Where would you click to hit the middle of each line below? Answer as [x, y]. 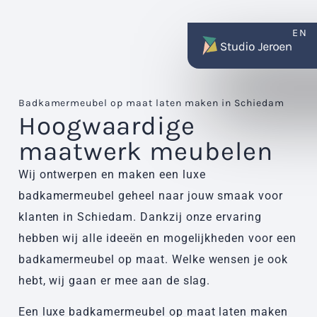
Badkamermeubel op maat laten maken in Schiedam [151, 103]
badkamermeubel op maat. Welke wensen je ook [153, 259]
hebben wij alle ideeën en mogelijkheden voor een [157, 238]
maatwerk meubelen [146, 151]
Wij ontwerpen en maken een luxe [112, 174]
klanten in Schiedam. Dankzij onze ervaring [140, 217]
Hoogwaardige [107, 125]
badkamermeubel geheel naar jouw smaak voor [151, 195]
